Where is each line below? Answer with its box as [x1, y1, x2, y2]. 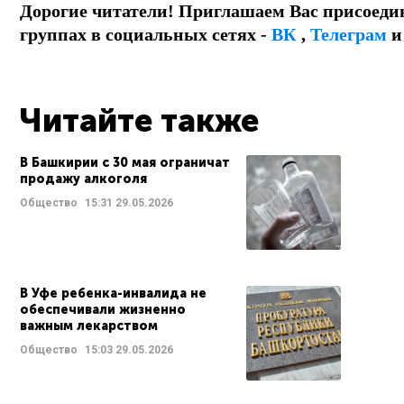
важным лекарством [20, 318, 158, 334]
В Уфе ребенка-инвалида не [20, 286, 207, 301]
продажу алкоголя [20, 171, 147, 187]
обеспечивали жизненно [20, 302, 186, 317]
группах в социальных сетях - [20, 24, 271, 44]
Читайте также [20, 101, 259, 140]
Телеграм [310, 24, 387, 44]
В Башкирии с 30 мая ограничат [20, 155, 230, 170]
